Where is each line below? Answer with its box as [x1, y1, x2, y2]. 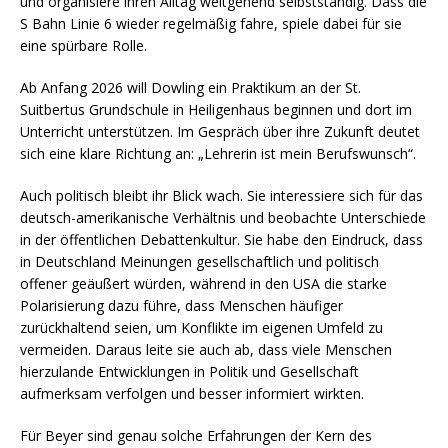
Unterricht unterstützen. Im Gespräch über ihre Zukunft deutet [20, 121, 420, 141]
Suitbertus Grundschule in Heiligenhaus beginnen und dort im [20, 99, 412, 119]
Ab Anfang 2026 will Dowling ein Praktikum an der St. [20, 77, 361, 97]
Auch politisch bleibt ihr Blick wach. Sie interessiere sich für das [20, 185, 423, 205]
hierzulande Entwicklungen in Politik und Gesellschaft [20, 361, 359, 381]
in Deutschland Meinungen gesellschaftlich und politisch [20, 251, 379, 271]
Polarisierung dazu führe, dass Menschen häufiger [20, 295, 343, 315]
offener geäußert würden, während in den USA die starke [20, 273, 387, 293]
